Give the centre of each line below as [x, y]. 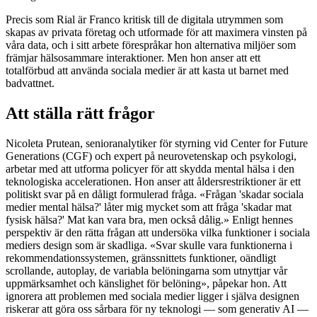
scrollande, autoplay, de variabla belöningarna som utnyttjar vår [146, 271]
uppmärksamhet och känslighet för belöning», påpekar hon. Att [146, 284]
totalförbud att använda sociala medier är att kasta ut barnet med [147, 71]
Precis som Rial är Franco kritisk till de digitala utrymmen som [144, 20]
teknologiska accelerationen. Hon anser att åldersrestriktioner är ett [153, 182]
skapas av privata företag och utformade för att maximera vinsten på [156, 33]
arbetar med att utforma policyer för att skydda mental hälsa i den [150, 169]
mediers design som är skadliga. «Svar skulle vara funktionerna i [149, 246]
